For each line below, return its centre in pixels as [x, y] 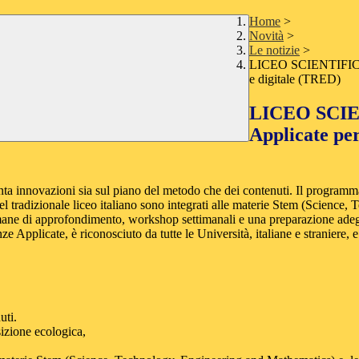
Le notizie [274, 50]
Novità [266, 36]
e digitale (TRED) [295, 79]
